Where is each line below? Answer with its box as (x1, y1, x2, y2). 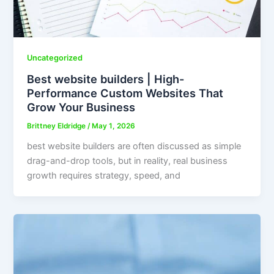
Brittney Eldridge (27, 121, 88, 130)
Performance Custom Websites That (27, 86, 224, 100)
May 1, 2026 (92, 121, 136, 130)
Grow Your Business (27, 100, 136, 114)
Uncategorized (27, 53, 83, 63)
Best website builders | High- (27, 72, 185, 86)
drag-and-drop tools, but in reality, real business (27, 155, 228, 166)
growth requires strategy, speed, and (27, 169, 181, 181)
